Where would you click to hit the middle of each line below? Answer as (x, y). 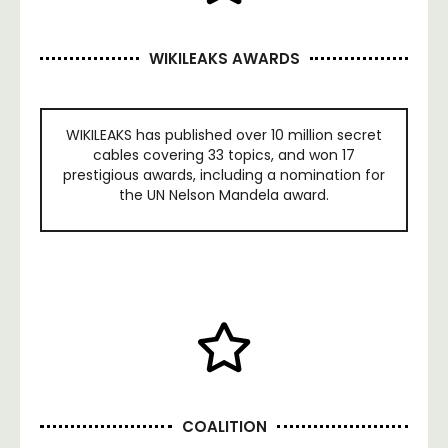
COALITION (224, 426)
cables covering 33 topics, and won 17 (224, 154)
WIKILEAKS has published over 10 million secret (224, 134)
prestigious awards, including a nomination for (224, 174)
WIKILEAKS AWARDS (224, 58)
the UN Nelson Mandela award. (224, 194)
